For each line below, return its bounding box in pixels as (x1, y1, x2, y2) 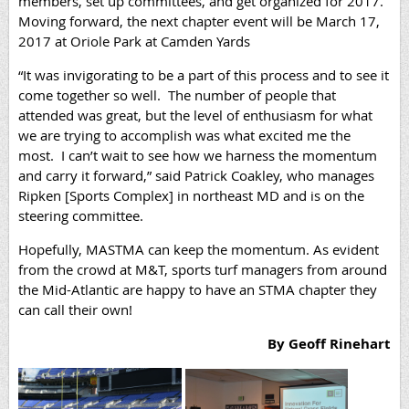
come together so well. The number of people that (18, 86, 336, 105)
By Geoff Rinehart (267, 334, 391, 354)
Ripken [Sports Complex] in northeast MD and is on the (18, 186, 364, 205)
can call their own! (18, 300, 132, 320)
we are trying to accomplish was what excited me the (18, 126, 351, 145)
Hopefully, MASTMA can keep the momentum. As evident (18, 240, 379, 259)
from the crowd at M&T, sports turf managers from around (18, 260, 387, 279)
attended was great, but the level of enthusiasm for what (18, 106, 372, 125)
